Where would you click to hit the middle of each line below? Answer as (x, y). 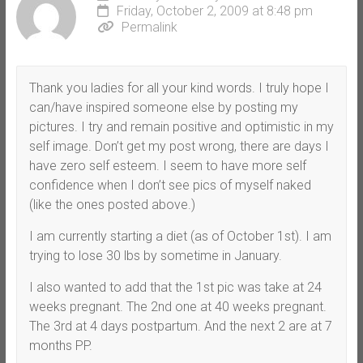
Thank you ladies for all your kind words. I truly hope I (179, 88)
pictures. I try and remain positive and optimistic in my (181, 126)
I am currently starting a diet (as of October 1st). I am (180, 236)
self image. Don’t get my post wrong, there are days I (179, 146)
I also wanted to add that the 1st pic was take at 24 (175, 287)
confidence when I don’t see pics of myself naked (170, 185)
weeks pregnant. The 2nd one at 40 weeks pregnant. (177, 306)
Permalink (149, 27)
